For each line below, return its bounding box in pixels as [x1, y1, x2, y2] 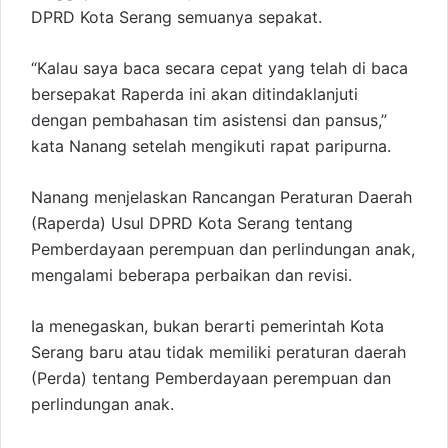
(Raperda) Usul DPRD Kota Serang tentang [31, 213, 353, 234]
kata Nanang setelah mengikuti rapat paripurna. [31, 136, 391, 157]
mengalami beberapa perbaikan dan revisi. [31, 265, 352, 286]
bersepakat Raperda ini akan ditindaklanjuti [31, 84, 358, 105]
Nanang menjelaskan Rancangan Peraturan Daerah [31, 187, 412, 208]
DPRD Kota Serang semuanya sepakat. [31, 7, 322, 28]
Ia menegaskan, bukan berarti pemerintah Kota [31, 316, 384, 337]
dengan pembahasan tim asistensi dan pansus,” [31, 110, 387, 131]
